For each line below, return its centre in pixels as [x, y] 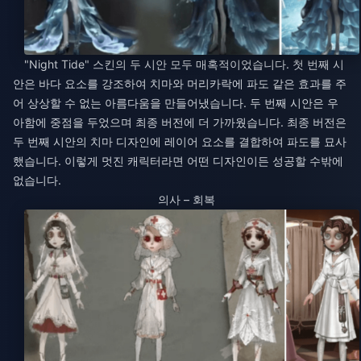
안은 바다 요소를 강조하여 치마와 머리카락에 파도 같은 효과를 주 [180, 84]
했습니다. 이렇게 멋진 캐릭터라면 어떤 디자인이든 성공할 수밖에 [178, 161]
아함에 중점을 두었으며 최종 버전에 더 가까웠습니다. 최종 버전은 [180, 122]
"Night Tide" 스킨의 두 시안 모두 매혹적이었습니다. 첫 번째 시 [184, 64]
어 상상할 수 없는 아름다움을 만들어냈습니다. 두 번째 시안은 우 [176, 103]
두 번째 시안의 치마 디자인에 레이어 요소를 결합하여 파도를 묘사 [180, 142]
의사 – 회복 [186, 200]
